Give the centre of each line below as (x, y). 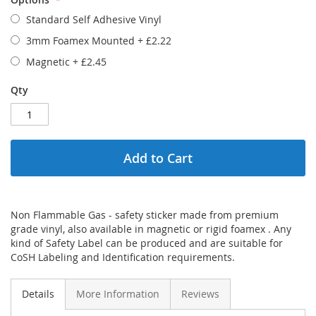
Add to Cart (158, 158)
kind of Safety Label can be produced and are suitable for (147, 243)
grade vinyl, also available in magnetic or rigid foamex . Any (151, 229)
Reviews (200, 294)
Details (38, 294)
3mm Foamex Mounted (82, 41)
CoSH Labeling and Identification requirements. (123, 257)
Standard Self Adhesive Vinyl (94, 20)
